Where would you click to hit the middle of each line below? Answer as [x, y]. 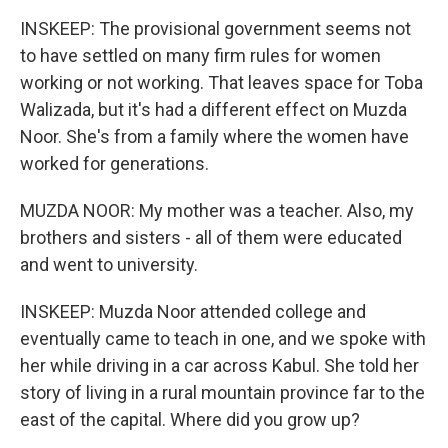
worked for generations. [114, 163]
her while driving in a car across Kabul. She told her [219, 365]
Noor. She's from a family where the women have [214, 136]
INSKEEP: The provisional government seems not [215, 28]
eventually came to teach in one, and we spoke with [223, 338]
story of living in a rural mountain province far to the [222, 392]
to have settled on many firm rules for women [200, 55]
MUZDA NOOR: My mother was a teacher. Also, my [217, 210]
